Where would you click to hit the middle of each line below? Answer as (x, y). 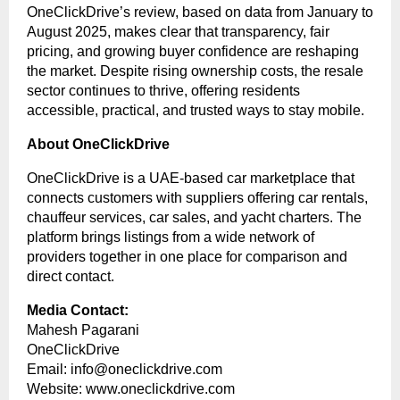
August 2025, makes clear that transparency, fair (178, 32)
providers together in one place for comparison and (187, 257)
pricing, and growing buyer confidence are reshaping (193, 52)
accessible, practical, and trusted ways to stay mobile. (196, 111)
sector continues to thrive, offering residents (163, 91)
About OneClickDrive (98, 145)
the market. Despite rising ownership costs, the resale (195, 71)
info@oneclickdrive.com (146, 370)
